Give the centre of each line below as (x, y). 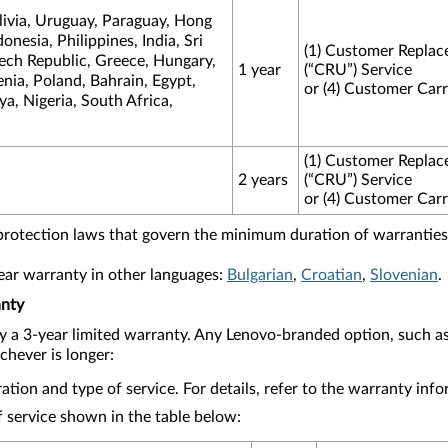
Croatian (331, 275)
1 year (259, 70)
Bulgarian (260, 275)
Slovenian (404, 275)
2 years (263, 180)
